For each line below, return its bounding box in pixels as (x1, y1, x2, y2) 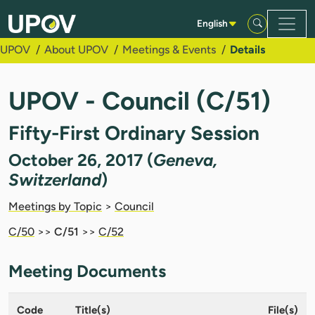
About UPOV (44, 43, 108, 57)
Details (230, 43, 265, 57)
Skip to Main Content (5, 6, 113, 20)
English (197, 18, 229, 30)
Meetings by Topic (8, 199, 102, 213)
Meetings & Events (122, 43, 216, 57)
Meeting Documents (8, 260, 166, 281)
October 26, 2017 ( (8, 149, 153, 170)
